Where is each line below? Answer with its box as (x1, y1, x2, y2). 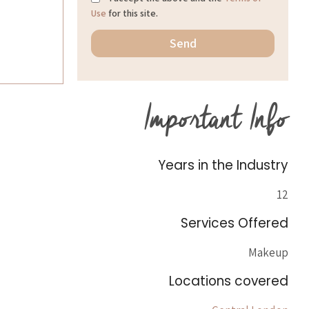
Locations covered (169, 272, 288, 290)
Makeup (248, 245, 288, 260)
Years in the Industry (158, 156, 288, 175)
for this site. (106, 7, 158, 20)
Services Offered (181, 214, 288, 232)
